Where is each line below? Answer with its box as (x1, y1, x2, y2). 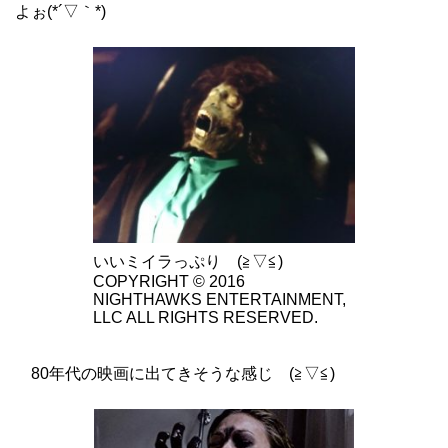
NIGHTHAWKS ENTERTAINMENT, (93, 290, 346, 308)
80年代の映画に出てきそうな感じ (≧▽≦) (15, 364, 335, 382)
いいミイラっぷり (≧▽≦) (93, 252, 283, 270)
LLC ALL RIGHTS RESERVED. (93, 308, 318, 326)
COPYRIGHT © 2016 (93, 272, 245, 290)
